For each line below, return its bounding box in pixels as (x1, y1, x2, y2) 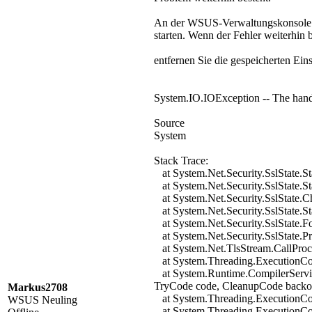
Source (154, 117, 185, 129)
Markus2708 (8, 281, 68, 293)
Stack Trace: (154, 155, 208, 166)
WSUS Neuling (8, 294, 77, 306)
